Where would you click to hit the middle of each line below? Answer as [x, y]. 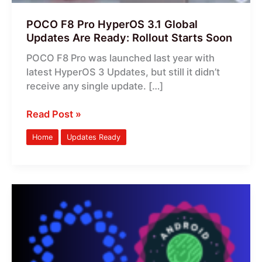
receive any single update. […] [94, 86]
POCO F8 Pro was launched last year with [120, 58]
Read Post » [54, 114]
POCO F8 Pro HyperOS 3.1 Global [112, 24]
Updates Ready [93, 137]
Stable [40, 247]
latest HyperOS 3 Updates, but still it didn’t [123, 72]
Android [44, 219]
